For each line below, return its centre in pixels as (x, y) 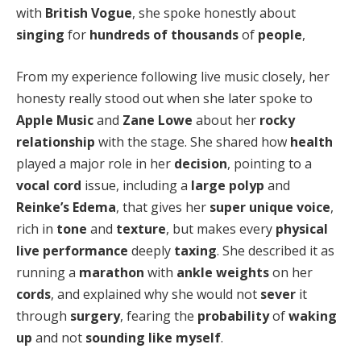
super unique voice (270, 207)
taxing (195, 250)
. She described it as (276, 250)
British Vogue (89, 13)
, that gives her (163, 207)
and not (59, 337)
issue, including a (136, 185)
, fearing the (159, 315)
